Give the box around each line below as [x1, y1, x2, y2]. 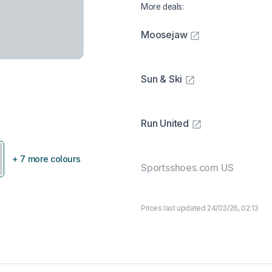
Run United [141, 117, 189, 129]
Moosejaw [141, 29, 188, 41]
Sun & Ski [141, 73, 183, 85]
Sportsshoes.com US [141, 161, 234, 174]
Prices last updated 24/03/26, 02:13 [141, 203, 259, 212]
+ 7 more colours [12, 153, 81, 164]
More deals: [141, 2, 184, 12]
